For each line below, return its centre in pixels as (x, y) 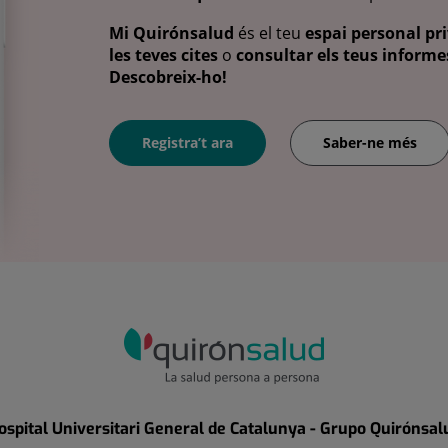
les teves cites (163, 54)
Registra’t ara (187, 143)
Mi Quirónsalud (171, 32)
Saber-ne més (370, 143)
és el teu (269, 32)
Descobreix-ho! (168, 76)
